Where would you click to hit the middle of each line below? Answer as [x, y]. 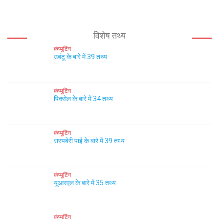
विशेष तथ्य [109, 35]
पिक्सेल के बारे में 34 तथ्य [83, 99]
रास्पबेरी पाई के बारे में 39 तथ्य [89, 141]
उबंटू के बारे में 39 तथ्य [80, 57]
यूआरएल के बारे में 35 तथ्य [85, 183]
